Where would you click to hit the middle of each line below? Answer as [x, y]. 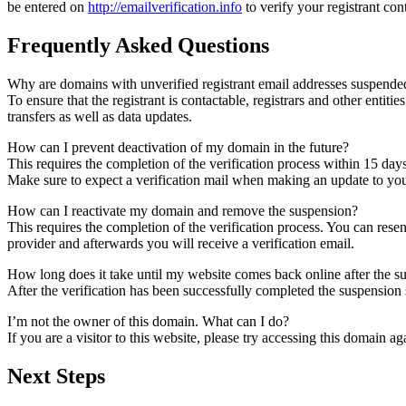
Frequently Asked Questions [138, 46]
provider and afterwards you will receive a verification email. [181, 243]
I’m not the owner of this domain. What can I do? [148, 321]
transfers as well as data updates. [100, 116]
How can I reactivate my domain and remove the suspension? [183, 210]
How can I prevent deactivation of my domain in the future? [178, 147]
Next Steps [56, 376]
